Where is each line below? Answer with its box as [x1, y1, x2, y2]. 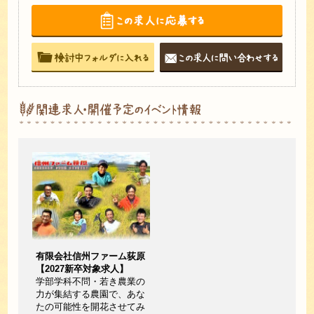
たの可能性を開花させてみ [36, 301, 146, 313]
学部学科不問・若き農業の [36, 276, 146, 287]
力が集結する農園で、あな [36, 289, 146, 300]
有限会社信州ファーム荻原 [36, 251, 146, 262]
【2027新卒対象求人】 [36, 264, 129, 275]
